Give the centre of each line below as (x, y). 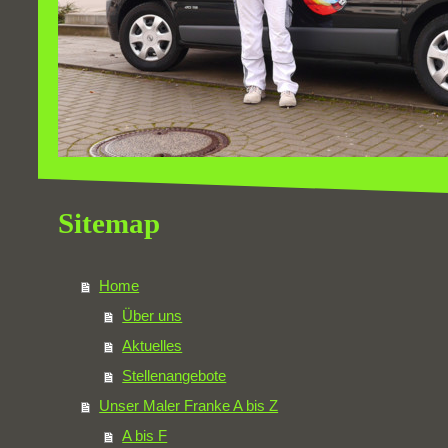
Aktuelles (152, 346)
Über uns (152, 316)
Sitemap (108, 223)
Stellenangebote (174, 376)
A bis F (145, 436)
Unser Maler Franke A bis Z (189, 406)
